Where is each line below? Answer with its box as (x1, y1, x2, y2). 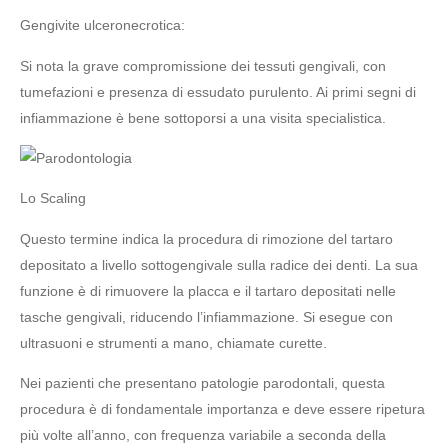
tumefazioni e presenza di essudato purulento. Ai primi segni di (20, 83, 416, 100)
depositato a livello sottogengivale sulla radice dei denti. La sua (20, 256, 418, 273)
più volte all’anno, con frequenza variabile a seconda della (20, 427, 386, 444)
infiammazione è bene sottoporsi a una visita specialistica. (20, 109, 386, 126)
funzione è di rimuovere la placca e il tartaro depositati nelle (20, 282, 396, 299)
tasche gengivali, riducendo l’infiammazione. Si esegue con (20, 308, 393, 325)
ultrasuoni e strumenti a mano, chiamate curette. (20, 334, 327, 351)
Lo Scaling (20, 190, 86, 207)
